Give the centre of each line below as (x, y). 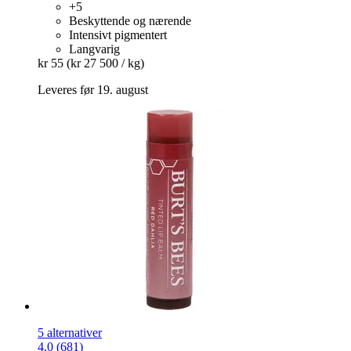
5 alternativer (70, 332)
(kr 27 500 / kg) (105, 63)
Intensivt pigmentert (118, 34)
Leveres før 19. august (93, 89)
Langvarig (94, 49)
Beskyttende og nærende (130, 20)
